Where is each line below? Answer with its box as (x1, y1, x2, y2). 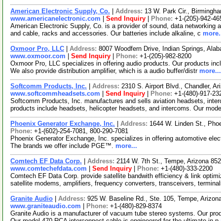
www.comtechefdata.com (10, 165, 87, 172)
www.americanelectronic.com (10, 15, 101, 22)
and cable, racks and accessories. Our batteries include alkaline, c (10, 30, 203, 37)
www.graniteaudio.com (10, 202, 81, 210)
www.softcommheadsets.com (10, 90, 100, 97)
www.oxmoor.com (10, 52, 66, 60)
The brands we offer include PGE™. (10, 142, 115, 149)
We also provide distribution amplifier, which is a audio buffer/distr (10, 67, 199, 74)
